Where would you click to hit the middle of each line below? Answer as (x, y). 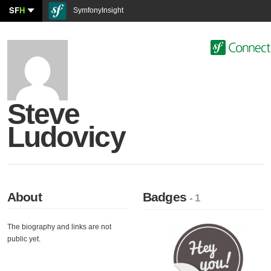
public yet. (24, 239)
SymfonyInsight (97, 10)
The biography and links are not (59, 227)
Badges (166, 197)
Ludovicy (66, 137)
